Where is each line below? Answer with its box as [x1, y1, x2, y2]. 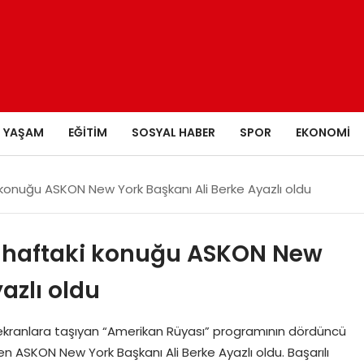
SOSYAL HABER [131, 123, 215, 141]
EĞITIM [67, 123, 107, 141]
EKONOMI [295, 123, 350, 141]
